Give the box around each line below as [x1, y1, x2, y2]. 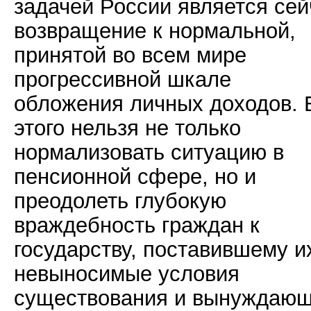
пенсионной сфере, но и [14, 165, 256, 188]
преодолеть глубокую [14, 189, 226, 212]
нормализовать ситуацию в [14, 140, 284, 164]
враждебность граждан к [14, 213, 260, 237]
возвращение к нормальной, [14, 19, 296, 42]
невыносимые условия [14, 262, 239, 285]
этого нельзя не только [14, 116, 241, 140]
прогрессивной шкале [14, 67, 231, 91]
